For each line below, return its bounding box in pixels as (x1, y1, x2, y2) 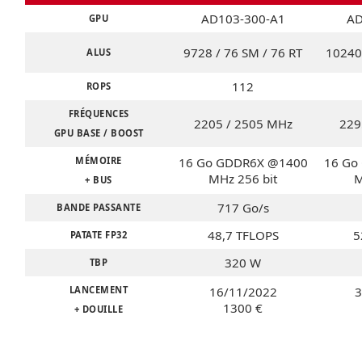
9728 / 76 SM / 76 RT (183, 44, 302, 61)
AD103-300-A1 (200, 11, 285, 27)
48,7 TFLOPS (207, 227, 279, 243)
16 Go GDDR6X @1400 (178, 154, 308, 170)
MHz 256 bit (208, 170, 277, 187)
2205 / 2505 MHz (193, 116, 293, 132)
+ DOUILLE (74, 303, 124, 315)
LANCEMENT (69, 284, 128, 296)
